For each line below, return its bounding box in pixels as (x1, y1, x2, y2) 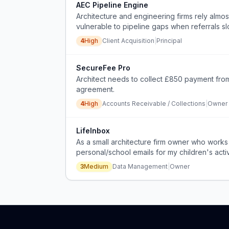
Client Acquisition (102, 37, 154, 44)
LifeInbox (76, 126, 110, 135)
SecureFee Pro (76, 63, 130, 72)
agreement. (76, 85, 114, 94)
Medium (84, 163, 108, 170)
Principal (156, 37, 182, 44)
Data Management (112, 163, 168, 170)
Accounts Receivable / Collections (102, 100, 205, 107)
